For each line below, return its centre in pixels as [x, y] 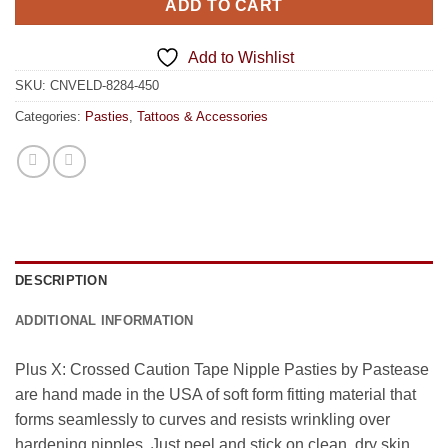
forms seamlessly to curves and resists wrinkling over [202, 420]
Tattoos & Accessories [202, 117]
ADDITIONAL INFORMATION [104, 321]
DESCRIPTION [61, 281]
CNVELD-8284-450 [104, 86]
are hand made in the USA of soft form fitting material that [215, 395]
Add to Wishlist [240, 58]
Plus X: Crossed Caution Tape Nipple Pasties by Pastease [222, 370]
